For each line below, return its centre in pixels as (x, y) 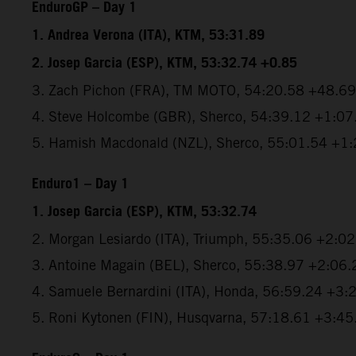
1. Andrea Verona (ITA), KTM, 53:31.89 (148, 35)
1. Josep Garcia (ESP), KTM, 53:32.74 (144, 212)
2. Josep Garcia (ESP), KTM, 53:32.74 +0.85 (164, 63)
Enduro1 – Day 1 (80, 184)
